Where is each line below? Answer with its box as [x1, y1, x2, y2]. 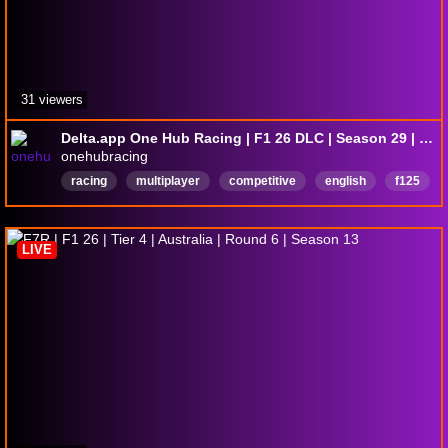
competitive [229, 173, 296, 188]
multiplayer [136, 173, 200, 188]
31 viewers [21, 91, 83, 107]
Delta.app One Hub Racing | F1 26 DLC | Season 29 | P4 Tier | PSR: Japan [419, 129, 433, 146]
